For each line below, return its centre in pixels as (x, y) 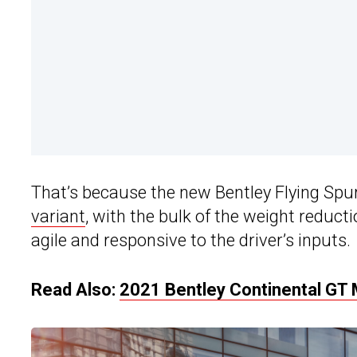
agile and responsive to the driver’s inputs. (191, 241)
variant (58, 217)
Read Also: (75, 290)
